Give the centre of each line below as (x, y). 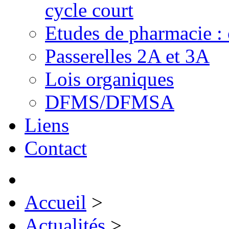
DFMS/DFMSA (110, 102)
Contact (56, 148)
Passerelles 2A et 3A (127, 56)
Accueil (55, 202)
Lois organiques (109, 79)
